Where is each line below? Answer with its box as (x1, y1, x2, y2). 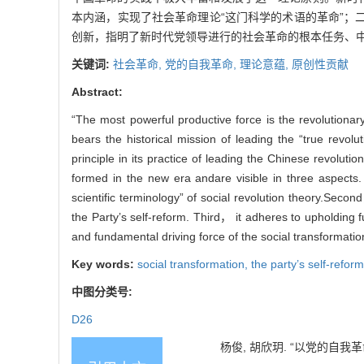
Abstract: (71, 85, 123, 99)
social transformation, (137, 258, 251, 271)
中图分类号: (71, 285, 136, 299)
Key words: (71, 258, 137, 271)
